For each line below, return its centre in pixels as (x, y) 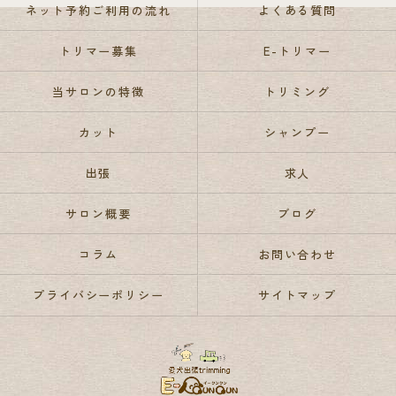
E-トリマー (297, 51)
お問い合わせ (297, 254)
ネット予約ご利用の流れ (99, 10)
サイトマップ (297, 295)
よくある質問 (297, 10)
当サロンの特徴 (99, 91)
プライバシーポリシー (99, 295)
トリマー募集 (99, 51)
